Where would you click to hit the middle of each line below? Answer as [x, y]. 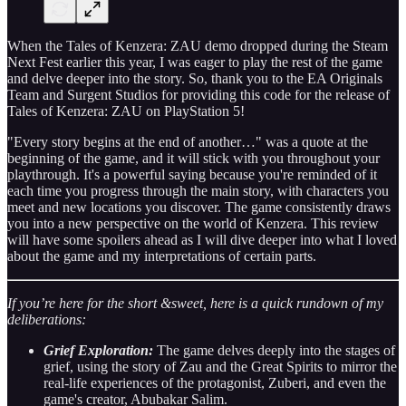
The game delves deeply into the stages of [274, 350]
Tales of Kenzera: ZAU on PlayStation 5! [126, 111]
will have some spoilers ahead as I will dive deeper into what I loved [202, 239]
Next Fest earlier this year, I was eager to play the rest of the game [195, 62]
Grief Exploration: [98, 350]
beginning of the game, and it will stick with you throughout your [193, 158]
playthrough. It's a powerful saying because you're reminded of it [192, 174]
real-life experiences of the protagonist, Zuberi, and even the [215, 382]
